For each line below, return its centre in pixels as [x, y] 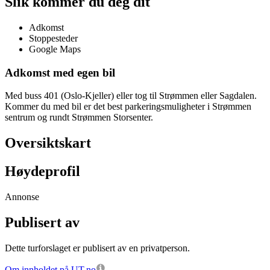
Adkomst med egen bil [60, 72]
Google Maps [55, 49]
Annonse [22, 196]
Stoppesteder [53, 38]
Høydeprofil [42, 171]
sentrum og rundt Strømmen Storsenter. [79, 118]
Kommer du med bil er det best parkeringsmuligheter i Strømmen [128, 107]
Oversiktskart [48, 143]
